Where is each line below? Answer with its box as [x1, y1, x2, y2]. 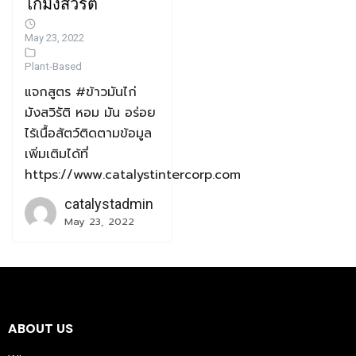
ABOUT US [8, 320, 73, 337]
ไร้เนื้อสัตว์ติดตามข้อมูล [25, 123, 152, 143]
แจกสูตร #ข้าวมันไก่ [25, 82, 137, 102]
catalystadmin [64, 195, 153, 212]
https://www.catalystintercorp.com [25, 164, 241, 184]
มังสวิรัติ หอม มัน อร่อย [25, 103, 156, 122]
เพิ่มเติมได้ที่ [25, 144, 88, 164]
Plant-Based [25, 60, 82, 72]
